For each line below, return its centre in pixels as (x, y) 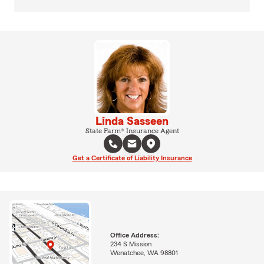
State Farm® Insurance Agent (132, 131)
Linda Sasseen (132, 121)
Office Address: (134, 235)
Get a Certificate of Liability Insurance (132, 158)
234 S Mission (131, 244)
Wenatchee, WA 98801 (144, 253)
